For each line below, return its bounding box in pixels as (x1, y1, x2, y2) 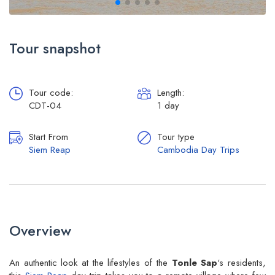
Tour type (157, 130, 195, 144)
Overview (9, 219, 71, 241)
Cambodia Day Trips (157, 142, 239, 157)
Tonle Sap (171, 255, 218, 269)
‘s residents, (217, 255, 266, 269)
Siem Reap (29, 142, 71, 157)
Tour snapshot (9, 37, 101, 59)
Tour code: (29, 85, 73, 99)
